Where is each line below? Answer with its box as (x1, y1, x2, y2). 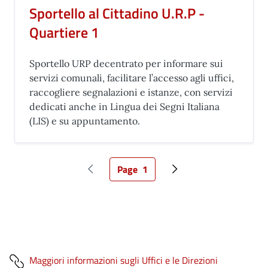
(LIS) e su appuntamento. (29, 115, 140, 127)
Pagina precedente (89, 168, 167, 183)
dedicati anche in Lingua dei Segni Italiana (29, 100, 220, 112)
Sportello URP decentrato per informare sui (29, 57, 223, 69)
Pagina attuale (132, 168, 191, 183)
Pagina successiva (173, 168, 249, 183)
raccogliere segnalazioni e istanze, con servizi (29, 86, 233, 98)
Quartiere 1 (29, 22, 99, 43)
